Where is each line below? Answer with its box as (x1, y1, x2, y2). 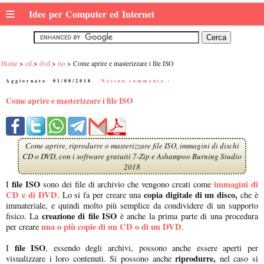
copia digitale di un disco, (143, 188, 238, 201)
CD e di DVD (6, 188, 57, 201)
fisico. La (6, 210, 39, 222)
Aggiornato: (6, 77, 53, 84)
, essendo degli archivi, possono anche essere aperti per (45, 242, 259, 253)
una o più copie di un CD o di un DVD (41, 220, 181, 233)
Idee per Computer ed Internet (29, 7, 157, 21)
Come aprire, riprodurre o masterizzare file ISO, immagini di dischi (25, 140, 239, 151)
